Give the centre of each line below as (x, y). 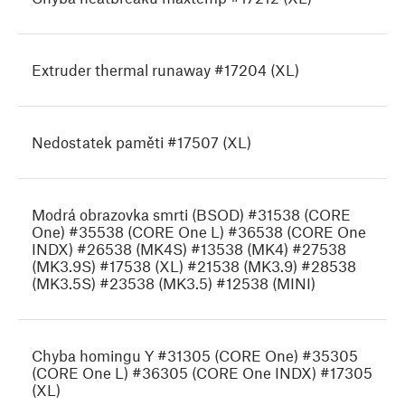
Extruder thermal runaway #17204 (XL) (165, 70)
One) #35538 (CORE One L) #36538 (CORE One (199, 232)
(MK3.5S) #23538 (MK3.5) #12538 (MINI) (174, 283)
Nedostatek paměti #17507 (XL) (141, 142)
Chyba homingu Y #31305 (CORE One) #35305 (195, 356)
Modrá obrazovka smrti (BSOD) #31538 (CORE (191, 215)
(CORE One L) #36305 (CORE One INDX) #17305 (202, 373)
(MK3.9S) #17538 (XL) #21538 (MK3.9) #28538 (194, 266)
